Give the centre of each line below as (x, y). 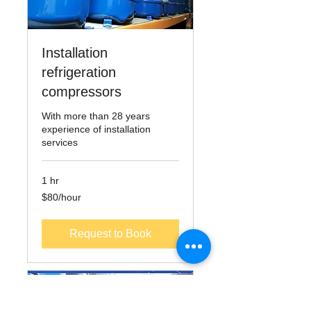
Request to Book (110, 234)
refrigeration (79, 73)
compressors (82, 92)
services (60, 143)
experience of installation (96, 129)
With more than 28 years (96, 116)
